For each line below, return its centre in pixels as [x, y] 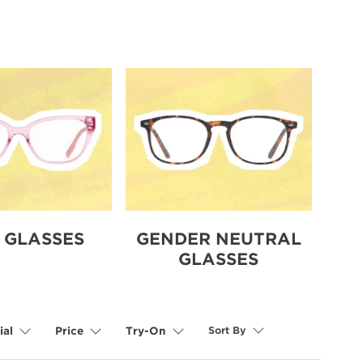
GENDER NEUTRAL [218, 239]
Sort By [227, 331]
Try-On [145, 331]
